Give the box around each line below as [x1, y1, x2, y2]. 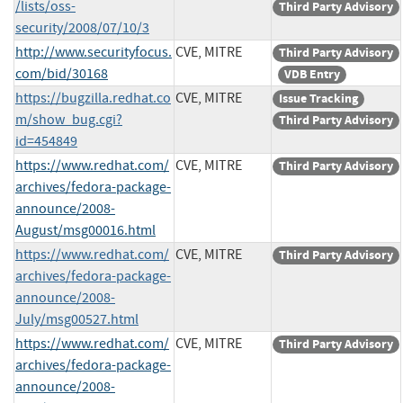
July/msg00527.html [15, 309, 139, 328]
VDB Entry [284, 65, 340, 83]
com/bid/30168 [15, 64, 108, 83]
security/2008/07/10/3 [15, 18, 149, 37]
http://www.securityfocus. [15, 42, 172, 61]
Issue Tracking [279, 89, 358, 107]
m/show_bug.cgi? [15, 110, 122, 129]
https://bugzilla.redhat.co [15, 88, 171, 107]
